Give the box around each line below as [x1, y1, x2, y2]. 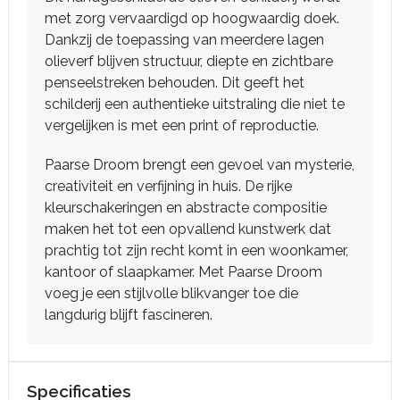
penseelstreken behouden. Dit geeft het [45, 74, 304, 91]
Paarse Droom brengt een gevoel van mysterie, [45, 156, 354, 173]
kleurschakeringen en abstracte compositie [45, 199, 327, 216]
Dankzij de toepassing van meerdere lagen [45, 31, 324, 48]
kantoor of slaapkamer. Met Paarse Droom [45, 263, 322, 280]
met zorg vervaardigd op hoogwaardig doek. [45, 10, 339, 27]
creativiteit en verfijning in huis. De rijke [45, 178, 292, 195]
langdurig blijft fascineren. [45, 306, 212, 323]
